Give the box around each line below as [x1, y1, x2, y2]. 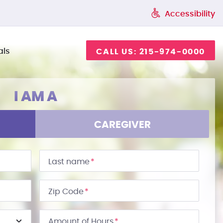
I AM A [13, 90, 57, 104]
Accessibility [165, 10, 215, 18]
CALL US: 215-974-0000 [96, 48, 205, 56]
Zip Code [48, 188, 84, 196]
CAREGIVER [94, 120, 151, 130]
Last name [48, 158, 90, 166]
